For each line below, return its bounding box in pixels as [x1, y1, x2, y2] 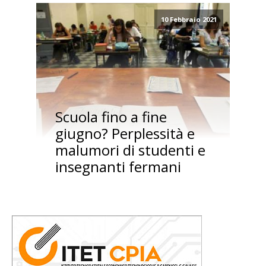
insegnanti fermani [55, 157, 181, 177]
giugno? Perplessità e [55, 123, 195, 144]
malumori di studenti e [55, 140, 205, 160]
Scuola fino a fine [55, 107, 167, 127]
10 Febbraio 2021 [160, 15, 217, 24]
